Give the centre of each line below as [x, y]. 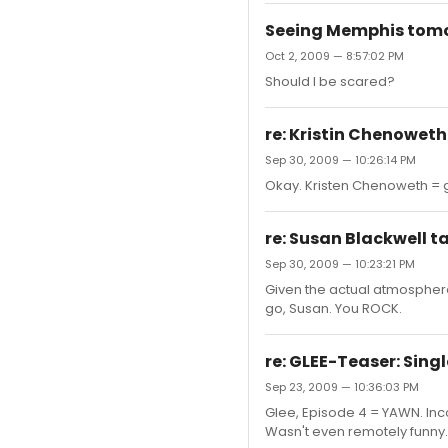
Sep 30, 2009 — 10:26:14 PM [340, 160]
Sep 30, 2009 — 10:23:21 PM [340, 264]
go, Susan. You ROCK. [333, 308]
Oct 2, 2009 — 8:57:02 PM [334, 56]
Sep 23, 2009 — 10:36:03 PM [342, 387]
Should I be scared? [330, 81]
